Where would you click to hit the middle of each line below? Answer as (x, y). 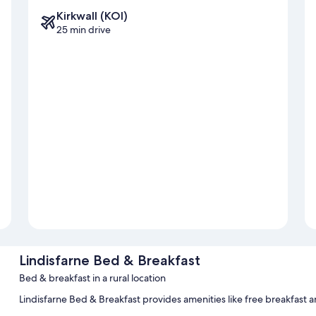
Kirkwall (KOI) (92, 16)
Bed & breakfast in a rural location (92, 278)
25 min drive (84, 29)
